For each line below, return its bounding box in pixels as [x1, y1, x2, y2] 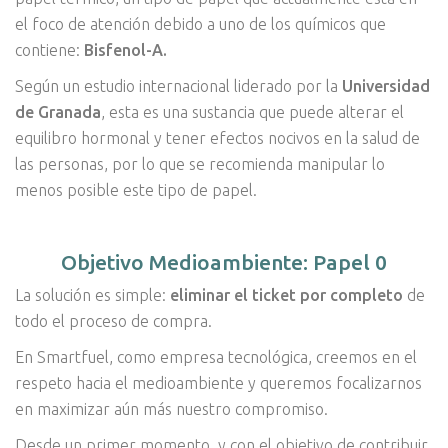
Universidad [342, 77, 430, 96]
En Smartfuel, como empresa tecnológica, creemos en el [15, 348, 417, 367]
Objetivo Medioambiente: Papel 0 [61, 250, 387, 275]
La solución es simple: [15, 286, 170, 305]
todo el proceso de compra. [15, 312, 212, 331]
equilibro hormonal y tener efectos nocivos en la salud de [15, 129, 420, 148]
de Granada [15, 103, 101, 122]
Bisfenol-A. [84, 41, 167, 60]
